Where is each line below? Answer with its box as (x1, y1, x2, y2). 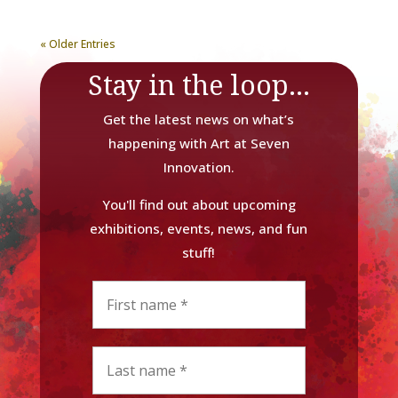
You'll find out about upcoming (101, 195, 296, 213)
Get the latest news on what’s (103, 109, 295, 128)
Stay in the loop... (87, 66, 310, 103)
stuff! (182, 243, 216, 261)
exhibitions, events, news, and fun (90, 219, 308, 237)
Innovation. (163, 157, 235, 176)
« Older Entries (39, 36, 115, 52)
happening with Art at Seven (107, 133, 290, 152)
